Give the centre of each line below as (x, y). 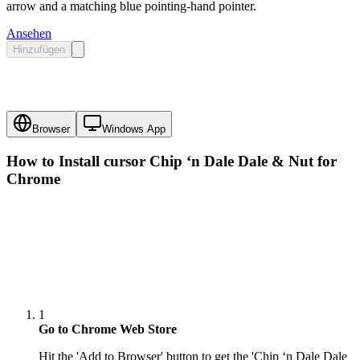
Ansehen (29, 33)
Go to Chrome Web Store (108, 329)
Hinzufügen (39, 49)
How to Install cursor (78, 162)
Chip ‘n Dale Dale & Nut (231, 162)
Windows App (134, 129)
